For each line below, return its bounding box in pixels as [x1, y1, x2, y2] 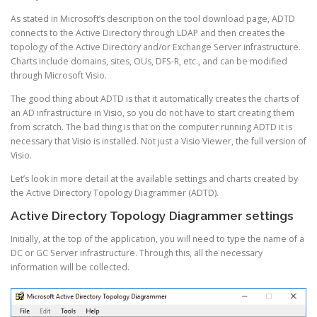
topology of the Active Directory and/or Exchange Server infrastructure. [11, 40, 301, 53]
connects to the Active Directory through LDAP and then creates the [11, 26, 285, 39]
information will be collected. [11, 261, 129, 274]
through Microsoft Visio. [11, 69, 107, 81]
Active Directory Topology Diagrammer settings [11, 209, 294, 224]
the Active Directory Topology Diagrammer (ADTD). [11, 187, 219, 200]
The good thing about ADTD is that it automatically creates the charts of [11, 92, 299, 105]
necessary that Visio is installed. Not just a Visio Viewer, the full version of [11, 134, 306, 147]
